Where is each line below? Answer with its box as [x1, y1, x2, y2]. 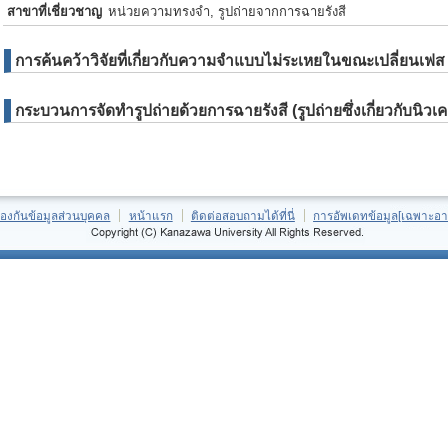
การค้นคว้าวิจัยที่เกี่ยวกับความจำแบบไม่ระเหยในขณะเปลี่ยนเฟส [15, 52, 445, 69]
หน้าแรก [128, 209, 173, 223]
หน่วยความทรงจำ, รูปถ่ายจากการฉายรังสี [108, 4, 346, 19]
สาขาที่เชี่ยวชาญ [7, 4, 102, 19]
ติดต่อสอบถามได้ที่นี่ [190, 209, 295, 223]
